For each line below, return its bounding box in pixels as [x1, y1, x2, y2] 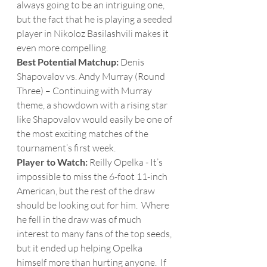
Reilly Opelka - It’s [89, 156, 164, 168]
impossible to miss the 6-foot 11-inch [17, 170, 169, 182]
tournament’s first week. [17, 142, 116, 154]
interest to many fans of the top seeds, [17, 228, 173, 240]
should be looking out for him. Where [17, 199, 171, 211]
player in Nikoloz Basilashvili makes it [17, 27, 170, 39]
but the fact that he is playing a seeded [17, 13, 174, 25]
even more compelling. [17, 42, 111, 54]
